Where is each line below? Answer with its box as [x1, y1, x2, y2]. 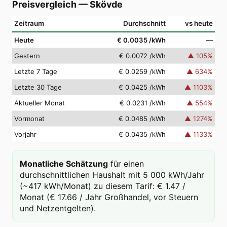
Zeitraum [14, 19, 44, 27]
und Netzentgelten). [20, 203, 96, 213]
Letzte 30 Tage [14, 83, 62, 91]
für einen [110, 159, 144, 169]
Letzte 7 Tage [14, 67, 57, 75]
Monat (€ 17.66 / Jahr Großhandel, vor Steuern [20, 192, 198, 202]
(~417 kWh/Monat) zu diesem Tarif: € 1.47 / [20, 181, 185, 191]
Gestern [14, 52, 40, 60]
